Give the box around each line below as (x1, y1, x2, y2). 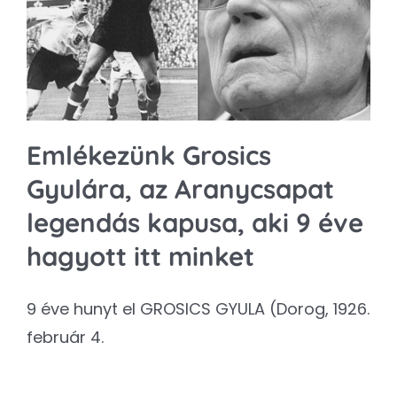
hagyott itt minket (27, 240, 254, 273)
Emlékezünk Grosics (27, 139, 271, 172)
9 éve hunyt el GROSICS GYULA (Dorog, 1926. (27, 298, 370, 321)
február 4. (27, 326, 104, 349)
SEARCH (20, 46, 74, 65)
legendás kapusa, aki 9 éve (27, 206, 363, 239)
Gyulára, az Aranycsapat (27, 173, 334, 206)
